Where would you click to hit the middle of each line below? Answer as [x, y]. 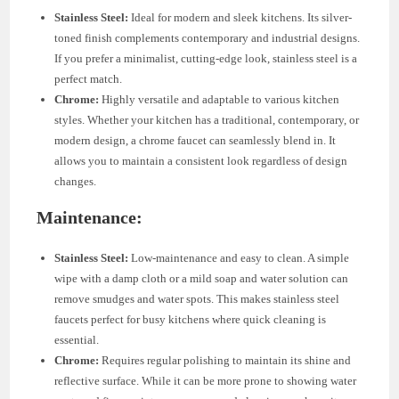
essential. [77, 340]
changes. [76, 182]
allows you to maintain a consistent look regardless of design [201, 161]
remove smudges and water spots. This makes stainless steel [197, 299]
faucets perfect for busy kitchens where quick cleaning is [191, 320]
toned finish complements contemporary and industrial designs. [208, 38]
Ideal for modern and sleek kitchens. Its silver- [240, 18]
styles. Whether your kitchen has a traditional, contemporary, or [207, 120]
